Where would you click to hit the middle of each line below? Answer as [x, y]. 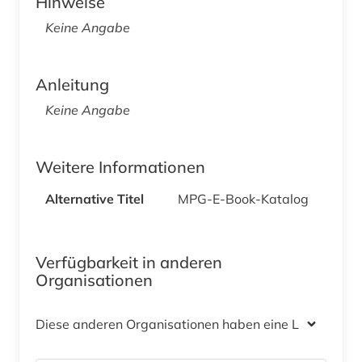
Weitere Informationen [120, 166]
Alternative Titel [95, 198]
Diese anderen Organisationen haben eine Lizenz [183, 324]
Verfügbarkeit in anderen [129, 262]
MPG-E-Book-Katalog [243, 198]
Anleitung [72, 84]
